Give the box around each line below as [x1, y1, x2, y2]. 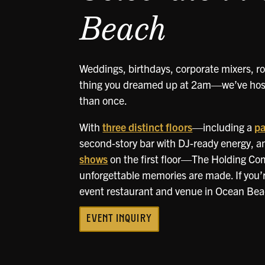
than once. [79, 93, 128, 107]
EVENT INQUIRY [86, 214, 152, 225]
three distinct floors [102, 120, 193, 134]
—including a [192, 120, 255, 134]
